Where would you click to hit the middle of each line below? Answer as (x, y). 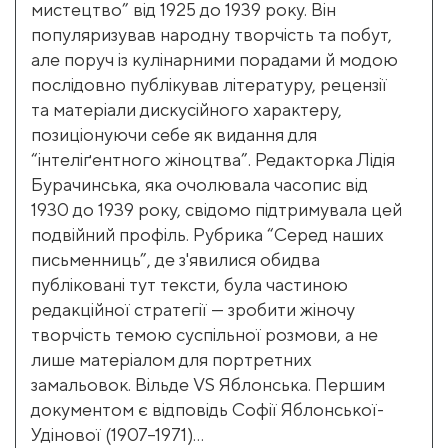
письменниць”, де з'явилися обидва (175, 259)
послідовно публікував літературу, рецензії (209, 84)
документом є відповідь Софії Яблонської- (207, 409)
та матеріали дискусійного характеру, (186, 109)
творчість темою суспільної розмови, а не (204, 334)
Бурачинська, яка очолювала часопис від (199, 184)
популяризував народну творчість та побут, (211, 34)
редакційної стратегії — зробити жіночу (193, 309)
